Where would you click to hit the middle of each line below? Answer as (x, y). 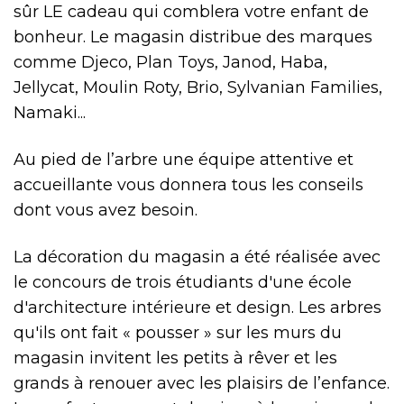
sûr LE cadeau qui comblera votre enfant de (191, 12)
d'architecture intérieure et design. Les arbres (197, 308)
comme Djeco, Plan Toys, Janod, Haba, (170, 62)
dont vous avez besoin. (106, 210)
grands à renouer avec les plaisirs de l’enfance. (202, 383)
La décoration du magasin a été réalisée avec (197, 257)
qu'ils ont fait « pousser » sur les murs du (178, 333)
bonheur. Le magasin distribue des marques (193, 37)
